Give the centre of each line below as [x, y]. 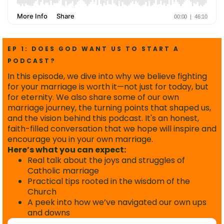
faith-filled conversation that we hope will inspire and [112, 129]
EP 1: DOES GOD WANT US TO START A [93, 49]
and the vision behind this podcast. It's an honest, [103, 118]
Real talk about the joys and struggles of [106, 160]
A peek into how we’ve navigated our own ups [117, 202]
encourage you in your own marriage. [80, 139]
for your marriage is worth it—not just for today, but [108, 87]
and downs [49, 213]
